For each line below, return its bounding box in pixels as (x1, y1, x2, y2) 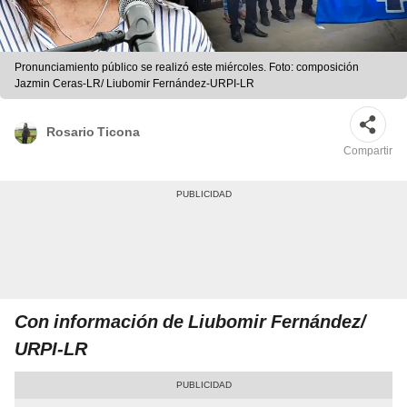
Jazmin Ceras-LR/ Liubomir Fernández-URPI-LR (15, 77, 254, 91)
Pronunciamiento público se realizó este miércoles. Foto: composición (15, 61, 359, 74)
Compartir (343, 144, 392, 158)
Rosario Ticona (46, 124, 140, 139)
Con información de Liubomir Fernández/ (15, 311, 366, 333)
